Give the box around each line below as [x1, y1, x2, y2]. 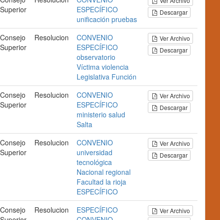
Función [111, 72, 137, 82]
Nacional [77, 167, 104, 177]
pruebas [111, 14, 137, 24]
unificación [77, 14, 110, 24]
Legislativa [77, 72, 110, 82]
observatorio [77, 52, 115, 62]
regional [106, 167, 131, 177]
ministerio [77, 110, 107, 119]
